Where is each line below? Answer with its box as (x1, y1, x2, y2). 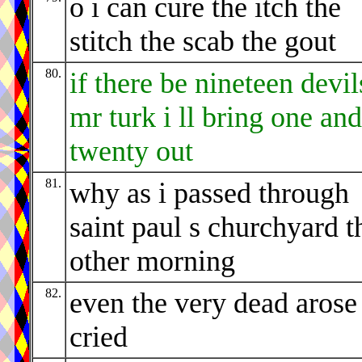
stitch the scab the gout (69, 25, 336, 58)
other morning (69, 245, 235, 278)
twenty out (69, 135, 193, 168)
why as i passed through (69, 177, 349, 210)
